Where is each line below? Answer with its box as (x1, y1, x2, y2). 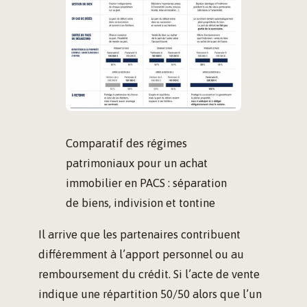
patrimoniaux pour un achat (66, 156, 208, 170)
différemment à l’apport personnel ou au (38, 247, 244, 261)
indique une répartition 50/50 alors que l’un (38, 286, 262, 301)
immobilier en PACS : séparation (66, 175, 227, 190)
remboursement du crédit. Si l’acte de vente (38, 267, 260, 281)
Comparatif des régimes (66, 136, 187, 150)
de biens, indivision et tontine (66, 195, 215, 210)
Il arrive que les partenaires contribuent (38, 227, 241, 241)
